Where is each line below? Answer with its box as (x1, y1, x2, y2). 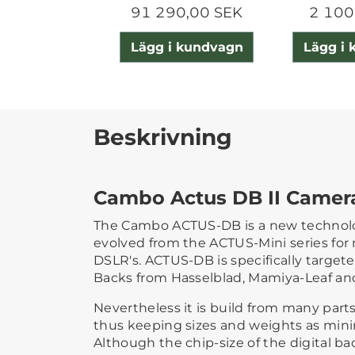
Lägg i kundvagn (130, 39, 243, 55)
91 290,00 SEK (131, 4, 243, 22)
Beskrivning (94, 123, 232, 151)
